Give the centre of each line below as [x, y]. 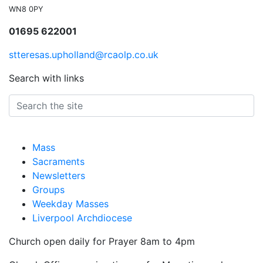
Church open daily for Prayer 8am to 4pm [102, 241]
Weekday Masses [70, 204]
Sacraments [58, 161]
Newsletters [59, 176]
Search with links [46, 78]
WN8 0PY [26, 9]
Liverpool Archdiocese [82, 218]
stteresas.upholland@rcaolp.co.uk [84, 55]
